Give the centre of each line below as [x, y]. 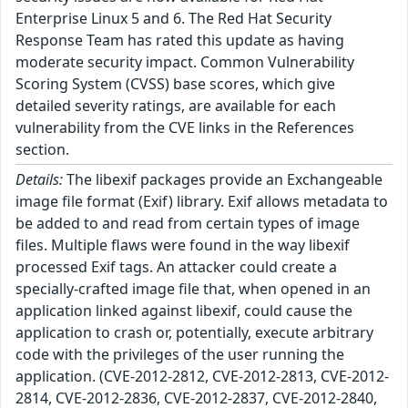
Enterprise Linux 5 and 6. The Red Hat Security [173, 18]
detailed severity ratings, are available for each [176, 105]
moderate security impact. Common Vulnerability [185, 61]
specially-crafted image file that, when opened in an [193, 288]
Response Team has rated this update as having [180, 40]
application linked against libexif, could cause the [184, 310]
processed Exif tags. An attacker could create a [176, 266]
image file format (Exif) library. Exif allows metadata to [202, 201]
